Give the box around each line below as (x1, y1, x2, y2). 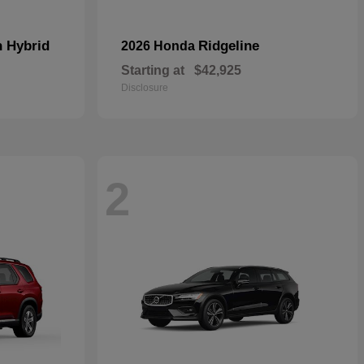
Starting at (121, 63, 184, 77)
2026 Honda (121, 39, 198, 53)
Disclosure (121, 82, 168, 93)
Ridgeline (198, 38, 259, 54)
